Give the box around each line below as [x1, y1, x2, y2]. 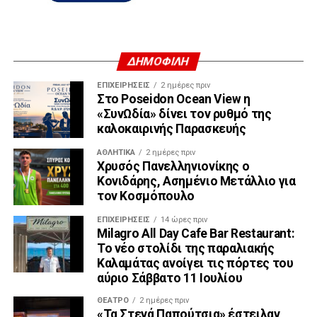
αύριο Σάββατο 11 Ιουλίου [96, 270, 243, 285]
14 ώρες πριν [160, 214, 207, 224]
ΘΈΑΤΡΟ [96, 295, 129, 305]
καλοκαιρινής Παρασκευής [96, 121, 246, 136]
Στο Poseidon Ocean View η [96, 91, 251, 106]
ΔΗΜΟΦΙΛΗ [126, 54, 191, 68]
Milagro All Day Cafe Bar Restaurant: [96, 226, 295, 241]
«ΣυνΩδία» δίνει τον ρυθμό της [96, 106, 272, 121]
